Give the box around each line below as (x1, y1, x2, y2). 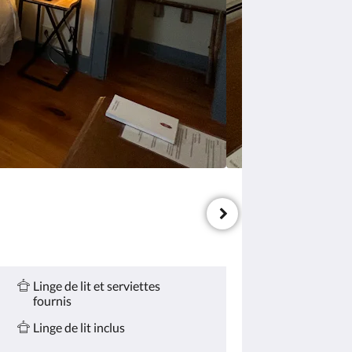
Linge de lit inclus (33, 320, 125, 335)
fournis (33, 293, 71, 308)
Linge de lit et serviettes (33, 278, 160, 293)
